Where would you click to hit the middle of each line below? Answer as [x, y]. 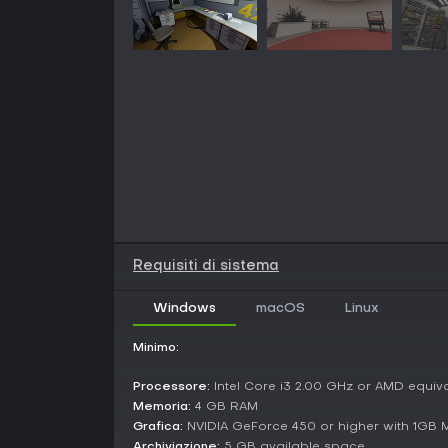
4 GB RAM [224, 407]
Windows [184, 308]
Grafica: [158, 427]
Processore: [171, 387]
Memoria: [162, 407]
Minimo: [156, 348]
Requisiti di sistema [206, 266]
